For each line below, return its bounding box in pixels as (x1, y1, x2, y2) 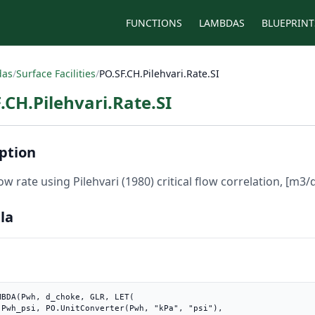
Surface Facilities (16, 67, 96, 80)
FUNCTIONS (126, 15, 182, 30)
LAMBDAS (199, 15, 245, 30)
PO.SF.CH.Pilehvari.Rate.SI (99, 67, 219, 80)
